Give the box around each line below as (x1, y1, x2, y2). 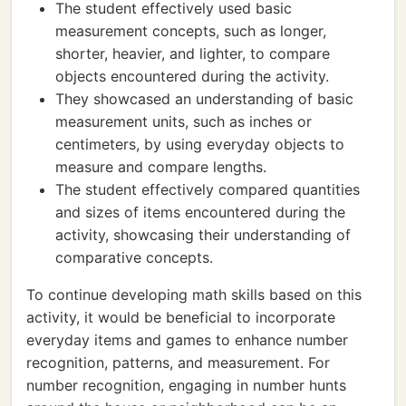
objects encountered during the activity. (55, 67, 329, 85)
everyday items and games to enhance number (26, 331, 348, 349)
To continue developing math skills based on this (26, 285, 362, 304)
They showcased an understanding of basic (55, 90, 353, 108)
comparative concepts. (55, 248, 213, 266)
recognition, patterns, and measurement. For (26, 353, 330, 372)
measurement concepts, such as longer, (55, 22, 326, 40)
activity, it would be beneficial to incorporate (26, 308, 335, 326)
